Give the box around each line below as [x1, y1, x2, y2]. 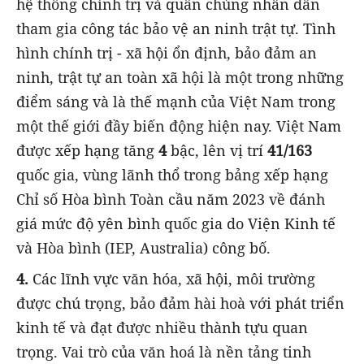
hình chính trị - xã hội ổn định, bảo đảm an [16, 42, 317, 63]
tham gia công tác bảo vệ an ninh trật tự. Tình [16, 18, 336, 38]
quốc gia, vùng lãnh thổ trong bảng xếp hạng [16, 164, 328, 184]
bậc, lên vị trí [167, 140, 267, 160]
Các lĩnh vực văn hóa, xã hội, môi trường [28, 269, 315, 289]
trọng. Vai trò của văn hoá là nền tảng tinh [16, 342, 311, 362]
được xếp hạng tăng [16, 140, 158, 160]
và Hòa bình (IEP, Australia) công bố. [16, 237, 271, 258]
